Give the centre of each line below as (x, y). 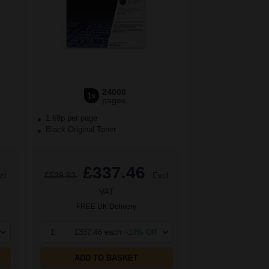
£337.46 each (98, 232)
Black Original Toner (80, 130)
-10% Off (141, 232)
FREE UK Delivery (106, 207)
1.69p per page (71, 118)
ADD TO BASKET (106, 258)
